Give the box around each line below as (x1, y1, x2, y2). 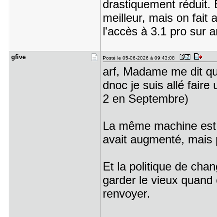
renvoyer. (102, 187, 150, 200)
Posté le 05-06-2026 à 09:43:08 (102, 55, 178, 61)
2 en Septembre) (102, 92, 188, 105)
